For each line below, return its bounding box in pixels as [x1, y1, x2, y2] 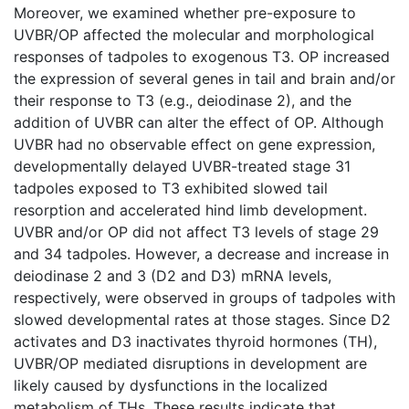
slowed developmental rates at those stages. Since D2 [14, 309, 391, 329]
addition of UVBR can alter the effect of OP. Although [14, 112, 383, 131]
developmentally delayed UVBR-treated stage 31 [14, 156, 351, 175]
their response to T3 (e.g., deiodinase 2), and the [14, 90, 351, 110]
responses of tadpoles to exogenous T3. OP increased [14, 47, 390, 66]
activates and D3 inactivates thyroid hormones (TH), [14, 331, 377, 351]
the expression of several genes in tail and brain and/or [14, 68, 395, 88]
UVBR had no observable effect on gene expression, [14, 134, 375, 153]
